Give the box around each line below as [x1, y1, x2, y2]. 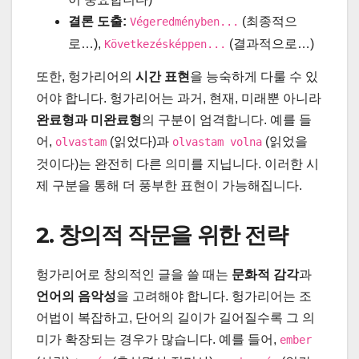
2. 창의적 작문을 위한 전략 [36, 221, 288, 249]
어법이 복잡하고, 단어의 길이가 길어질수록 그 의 [36, 311, 315, 325]
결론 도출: [68, 14, 127, 29]
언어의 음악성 [36, 289, 116, 304]
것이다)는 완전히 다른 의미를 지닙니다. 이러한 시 [36, 157, 319, 171]
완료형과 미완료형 [36, 113, 142, 127]
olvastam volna [172, 135, 262, 149]
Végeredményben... [130, 15, 239, 29]
